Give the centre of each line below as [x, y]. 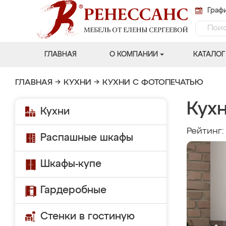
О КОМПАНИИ [133, 54]
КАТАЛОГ [209, 54]
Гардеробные [73, 190]
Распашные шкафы [87, 138]
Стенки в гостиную [88, 216]
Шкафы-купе [71, 164]
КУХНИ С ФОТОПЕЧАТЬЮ [153, 83]
